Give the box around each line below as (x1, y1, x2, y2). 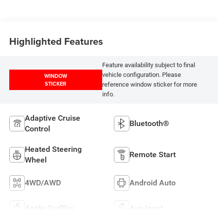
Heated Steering (24, 144, 82, 154)
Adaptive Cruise (24, 113, 80, 123)
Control (24, 124, 50, 133)
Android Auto (129, 178, 176, 187)
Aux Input (129, 203, 163, 213)
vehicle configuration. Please (102, 71, 181, 79)
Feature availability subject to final (102, 61, 195, 69)
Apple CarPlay (24, 203, 74, 213)
